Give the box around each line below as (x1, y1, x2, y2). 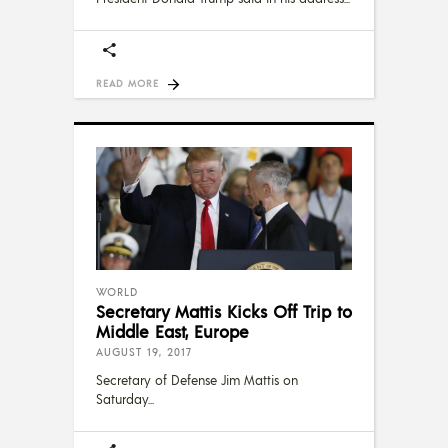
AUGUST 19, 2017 (96, 345, 192, 360)
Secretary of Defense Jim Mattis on (96, 372, 298, 389)
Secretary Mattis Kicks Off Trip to (96, 300, 352, 323)
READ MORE (96, 76, 159, 89)
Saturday (96, 391, 148, 408)
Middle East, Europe (96, 320, 249, 343)
